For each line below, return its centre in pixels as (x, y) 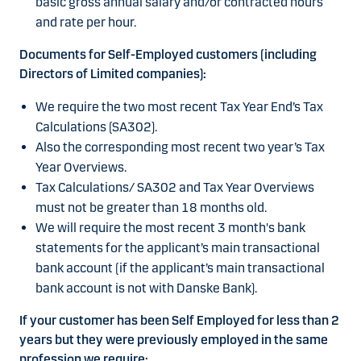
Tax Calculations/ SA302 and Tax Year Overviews (175, 188)
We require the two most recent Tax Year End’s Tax (179, 107)
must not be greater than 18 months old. (151, 208)
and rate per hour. (86, 23)
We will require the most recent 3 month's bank (170, 228)
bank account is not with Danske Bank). (146, 288)
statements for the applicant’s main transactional (178, 248)
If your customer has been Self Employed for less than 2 (179, 321)
